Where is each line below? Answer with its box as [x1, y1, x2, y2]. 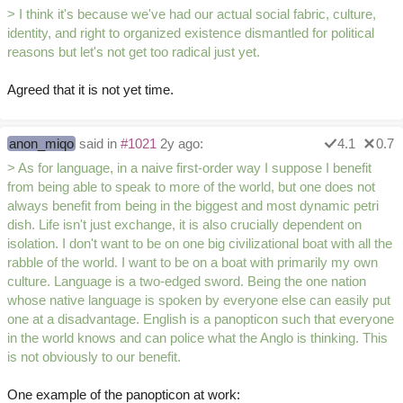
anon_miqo [9, 136, 74, 152]
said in [79, 136, 121, 152]
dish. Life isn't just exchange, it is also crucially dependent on [7, 217, 362, 233]
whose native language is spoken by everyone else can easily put [7, 292, 390, 309]
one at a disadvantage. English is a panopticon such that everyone [7, 311, 394, 327]
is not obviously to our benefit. [7, 349, 181, 365]
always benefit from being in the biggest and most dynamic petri [7, 198, 379, 214]
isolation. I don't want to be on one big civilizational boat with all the [7, 236, 392, 252]
